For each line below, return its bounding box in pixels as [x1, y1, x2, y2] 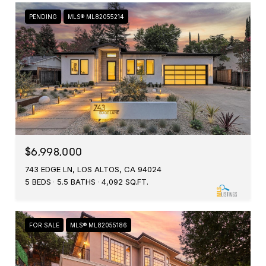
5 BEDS [25, 176, 51, 186]
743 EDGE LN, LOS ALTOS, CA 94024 [25, 164, 161, 174]
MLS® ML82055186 [70, 221, 127, 229]
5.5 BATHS [57, 176, 96, 186]
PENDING [29, 13, 57, 20]
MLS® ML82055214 [68, 13, 124, 20]
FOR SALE [29, 221, 59, 229]
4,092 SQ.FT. [102, 176, 148, 186]
